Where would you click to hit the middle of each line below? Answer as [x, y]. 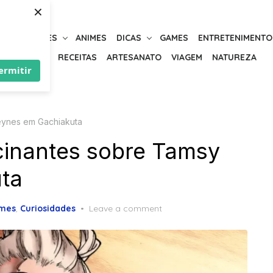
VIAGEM [187, 58]
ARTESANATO [134, 58]
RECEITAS [77, 58]
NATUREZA [234, 58]
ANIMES [91, 38]
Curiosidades [48, 208]
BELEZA [32, 58]
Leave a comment [126, 208]
